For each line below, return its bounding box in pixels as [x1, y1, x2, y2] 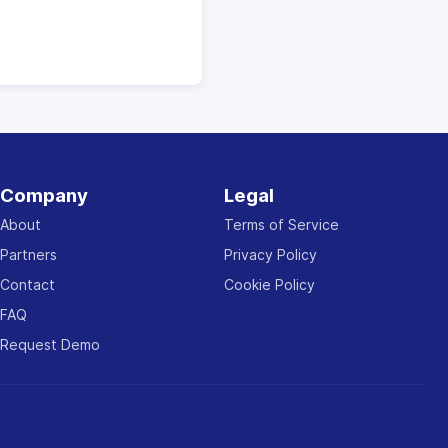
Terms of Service [224, 216, 339, 233]
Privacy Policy [224, 246, 317, 263]
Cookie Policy [224, 276, 315, 293]
